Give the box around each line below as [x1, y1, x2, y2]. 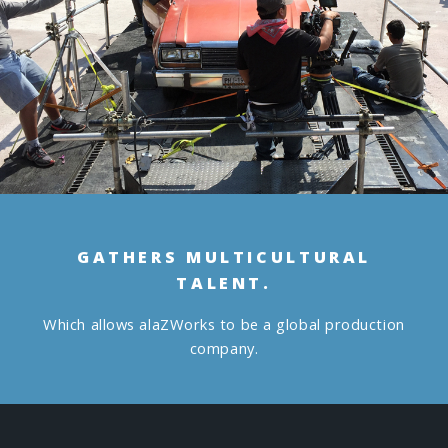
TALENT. [176, 272, 272, 295]
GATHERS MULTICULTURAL [76, 246, 372, 269]
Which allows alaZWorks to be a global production [43, 314, 405, 335]
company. [189, 338, 259, 359]
